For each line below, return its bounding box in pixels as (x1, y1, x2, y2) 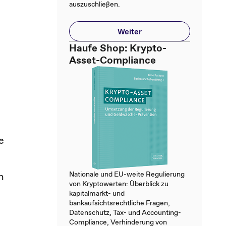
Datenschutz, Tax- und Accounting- (69, 207, 181, 217)
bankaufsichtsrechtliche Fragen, (69, 198, 170, 208)
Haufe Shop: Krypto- (69, 41, 166, 55)
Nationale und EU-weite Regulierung (69, 169, 185, 179)
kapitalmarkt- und (69, 188, 125, 198)
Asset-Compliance (69, 53, 156, 67)
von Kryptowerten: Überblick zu (69, 179, 168, 189)
